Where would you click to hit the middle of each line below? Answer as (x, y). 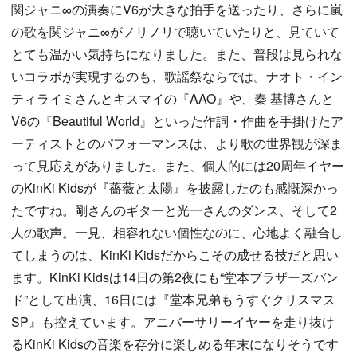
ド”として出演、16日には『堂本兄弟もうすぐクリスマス (173, 299)
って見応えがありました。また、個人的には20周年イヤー (178, 165)
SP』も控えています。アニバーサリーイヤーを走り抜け (173, 322)
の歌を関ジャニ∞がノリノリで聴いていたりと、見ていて (175, 31)
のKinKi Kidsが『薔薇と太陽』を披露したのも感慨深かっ (175, 188)
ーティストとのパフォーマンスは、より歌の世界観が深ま (177, 143)
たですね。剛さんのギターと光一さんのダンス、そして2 (174, 210)
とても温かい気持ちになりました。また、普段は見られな (177, 54)
